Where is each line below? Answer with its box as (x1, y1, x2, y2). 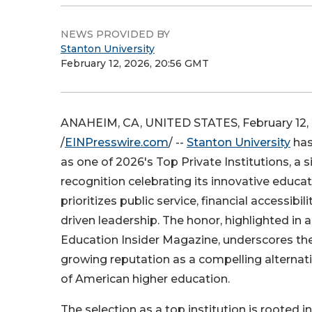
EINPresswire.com (65, 136, 169, 149)
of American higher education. (61, 272, 230, 286)
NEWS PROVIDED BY (61, 28, 170, 40)
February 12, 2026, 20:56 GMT (61, 57, 209, 70)
